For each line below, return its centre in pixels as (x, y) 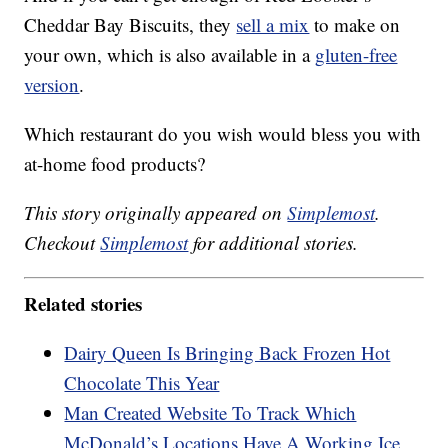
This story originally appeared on (156, 213)
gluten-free (356, 55)
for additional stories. (273, 243)
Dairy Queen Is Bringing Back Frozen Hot (227, 352)
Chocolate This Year (142, 382)
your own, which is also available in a (170, 55)
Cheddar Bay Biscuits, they (130, 25)
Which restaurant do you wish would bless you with (223, 134)
